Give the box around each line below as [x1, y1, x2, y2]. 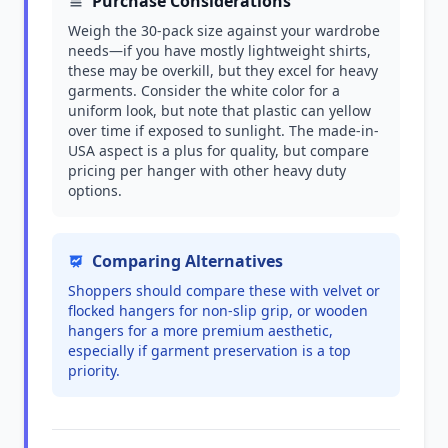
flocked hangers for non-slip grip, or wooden [68, 301, 368, 320]
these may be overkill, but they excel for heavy [68, 61, 378, 80]
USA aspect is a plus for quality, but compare [68, 141, 369, 160]
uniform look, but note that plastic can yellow [68, 101, 371, 120]
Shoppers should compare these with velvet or [68, 281, 380, 300]
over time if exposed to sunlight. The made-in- [68, 121, 379, 140]
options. [68, 181, 122, 200]
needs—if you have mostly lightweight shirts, [68, 41, 371, 60]
